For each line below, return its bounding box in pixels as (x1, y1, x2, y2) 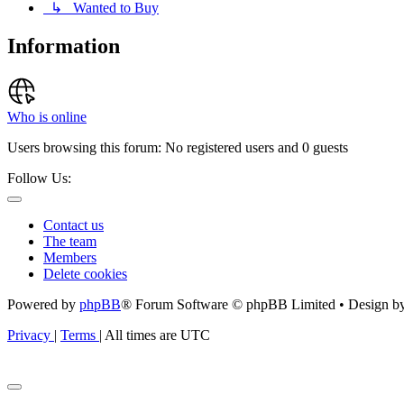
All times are (105, 326, 180, 343)
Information (7, 33, 120, 58)
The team (43, 233, 96, 249)
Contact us (43, 216, 104, 233)
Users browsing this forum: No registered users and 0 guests (7, 139, 348, 155)
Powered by (7, 296, 79, 312)
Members (43, 249, 96, 265)
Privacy (7, 326, 50, 343)
